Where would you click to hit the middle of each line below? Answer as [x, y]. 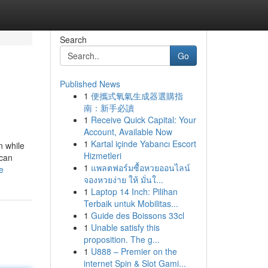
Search [73, 39]
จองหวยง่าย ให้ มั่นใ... [123, 179]
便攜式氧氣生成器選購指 [137, 96]
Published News [90, 84]
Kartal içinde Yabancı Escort [143, 144]
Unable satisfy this [125, 227]
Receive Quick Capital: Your [143, 120]
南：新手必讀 [109, 108]
